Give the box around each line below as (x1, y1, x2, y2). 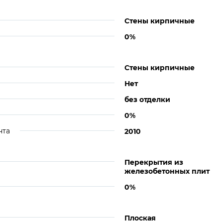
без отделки (124, 95, 170, 104)
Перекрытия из (124, 158, 183, 167)
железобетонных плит (124, 167, 210, 176)
